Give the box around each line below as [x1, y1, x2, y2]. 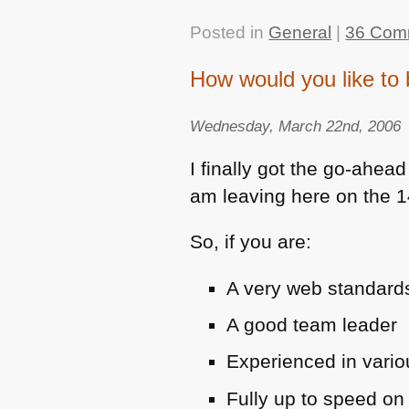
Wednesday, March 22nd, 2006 [190, 117, 402, 136]
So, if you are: [190, 231, 312, 253]
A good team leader [226, 314, 398, 336]
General [268, 22, 332, 42]
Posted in [190, 22, 269, 42]
